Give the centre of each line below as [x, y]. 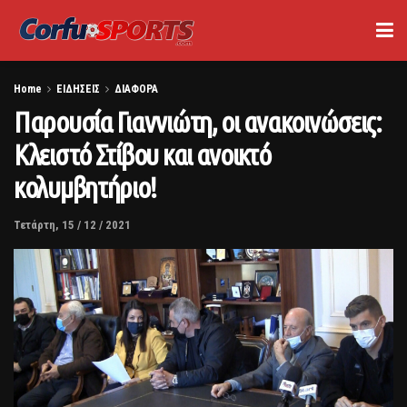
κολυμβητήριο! [85, 187]
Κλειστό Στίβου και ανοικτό [142, 154]
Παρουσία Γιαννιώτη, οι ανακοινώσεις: [198, 122]
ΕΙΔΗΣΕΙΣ [78, 89]
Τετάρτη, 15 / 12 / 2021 [72, 224]
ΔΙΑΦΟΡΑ [136, 89]
